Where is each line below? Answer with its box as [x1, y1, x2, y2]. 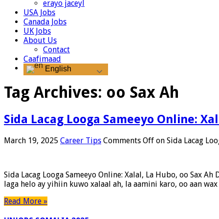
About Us [23, 35, 57, 45]
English [43, 65, 71, 73]
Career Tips [60, 135, 101, 145]
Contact [43, 44, 70, 54]
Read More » [4, 196, 47, 206]
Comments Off [103, 135, 154, 145]
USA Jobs [23, 7, 55, 17]
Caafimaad [23, 54, 61, 64]
